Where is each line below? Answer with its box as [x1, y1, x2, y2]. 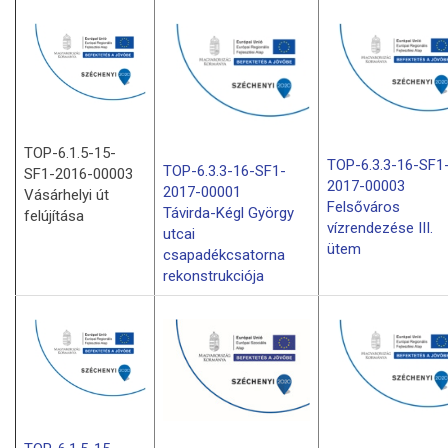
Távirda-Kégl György [163, 203, 294, 222]
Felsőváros [327, 198, 400, 217]
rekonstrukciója [163, 266, 264, 285]
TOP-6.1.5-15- [24, 144, 116, 163]
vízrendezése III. [327, 219, 433, 238]
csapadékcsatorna [163, 245, 285, 264]
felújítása [24, 207, 84, 226]
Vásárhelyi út [24, 186, 109, 205]
